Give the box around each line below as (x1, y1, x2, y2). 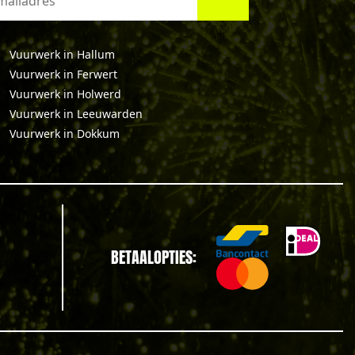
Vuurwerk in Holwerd (9, 86, 121, 101)
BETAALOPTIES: (110, 245, 197, 269)
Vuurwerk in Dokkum (9, 126, 120, 141)
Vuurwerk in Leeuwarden (9, 106, 143, 121)
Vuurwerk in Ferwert (9, 67, 117, 82)
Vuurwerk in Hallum (9, 47, 115, 62)
